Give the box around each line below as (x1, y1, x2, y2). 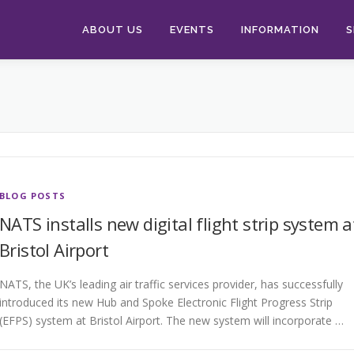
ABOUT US (82, 24, 143, 36)
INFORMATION (241, 24, 319, 36)
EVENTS (170, 24, 214, 36)
